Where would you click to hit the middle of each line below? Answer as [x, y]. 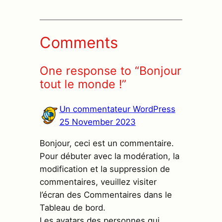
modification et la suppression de [105, 169]
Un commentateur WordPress [117, 109]
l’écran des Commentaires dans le [106, 194]
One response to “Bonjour [110, 71]
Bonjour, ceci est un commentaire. [107, 143]
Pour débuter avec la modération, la [109, 156]
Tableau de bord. [72, 207]
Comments [79, 43]
